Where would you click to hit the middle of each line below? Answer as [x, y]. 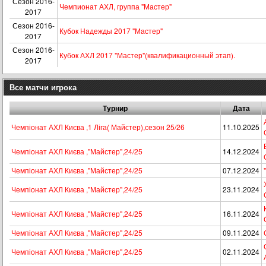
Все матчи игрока [43, 87]
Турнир [115, 108]
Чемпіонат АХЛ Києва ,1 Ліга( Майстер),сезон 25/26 [98, 127]
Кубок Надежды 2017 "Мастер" [111, 31]
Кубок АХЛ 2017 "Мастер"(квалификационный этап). [147, 55]
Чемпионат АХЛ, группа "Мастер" [115, 6]
